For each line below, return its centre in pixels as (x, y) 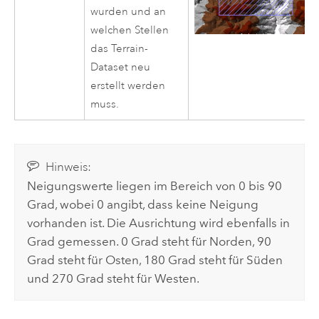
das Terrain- (120, 48)
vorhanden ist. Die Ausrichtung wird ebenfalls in (159, 223)
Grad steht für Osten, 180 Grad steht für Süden (155, 260)
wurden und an (129, 11)
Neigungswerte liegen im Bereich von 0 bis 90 (155, 185)
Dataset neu (121, 67)
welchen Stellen (130, 30)
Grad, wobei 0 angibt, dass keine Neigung (143, 204)
